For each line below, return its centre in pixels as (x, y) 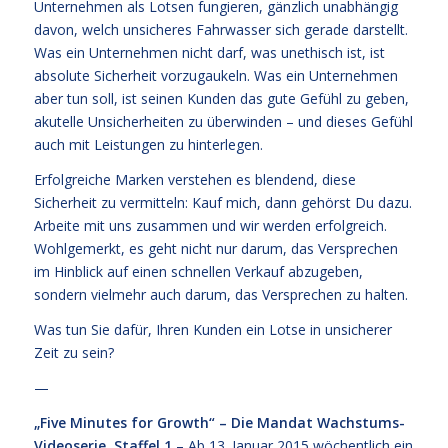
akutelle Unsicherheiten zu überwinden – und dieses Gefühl (223, 122)
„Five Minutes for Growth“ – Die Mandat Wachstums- (219, 423)
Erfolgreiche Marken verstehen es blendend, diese (194, 180)
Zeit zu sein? (73, 353)
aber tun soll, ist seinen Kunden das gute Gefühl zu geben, (221, 99)
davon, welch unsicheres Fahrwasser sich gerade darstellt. (220, 30)
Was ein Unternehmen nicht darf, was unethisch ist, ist (209, 53)
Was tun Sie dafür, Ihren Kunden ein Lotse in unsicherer (212, 330)
